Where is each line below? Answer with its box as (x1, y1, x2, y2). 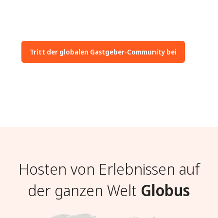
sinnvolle (21, 8, 51, 18)
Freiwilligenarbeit (21, 18, 77, 29)
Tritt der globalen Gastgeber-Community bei (30, 47, 177, 56)
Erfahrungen (91, 8, 134, 18)
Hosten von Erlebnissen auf (18, 158, 200, 179)
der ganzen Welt (28, 180, 141, 200)
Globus (141, 180, 190, 200)
